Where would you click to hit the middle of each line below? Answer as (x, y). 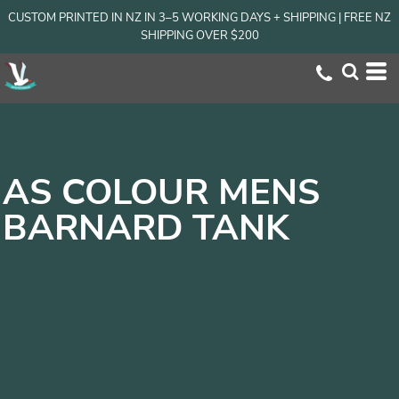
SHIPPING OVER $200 (199, 36)
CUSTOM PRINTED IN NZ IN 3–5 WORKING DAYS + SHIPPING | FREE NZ (199, 18)
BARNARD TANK (146, 228)
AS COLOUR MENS (161, 192)
